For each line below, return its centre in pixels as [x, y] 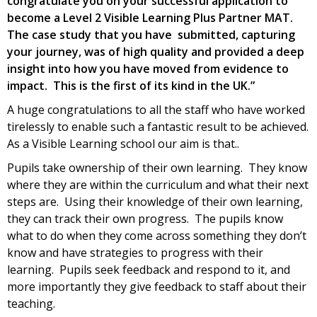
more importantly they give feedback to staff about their [157, 286]
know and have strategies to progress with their [135, 252]
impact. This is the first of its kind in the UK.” [131, 85]
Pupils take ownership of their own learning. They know [157, 167]
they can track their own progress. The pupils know [145, 218]
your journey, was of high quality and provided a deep [156, 51]
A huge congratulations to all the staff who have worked [156, 109]
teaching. [33, 303]
